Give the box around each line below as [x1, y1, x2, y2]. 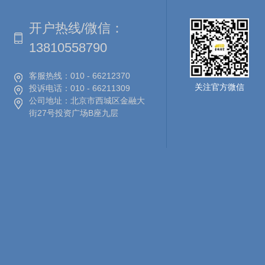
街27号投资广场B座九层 [28, 108, 118, 118]
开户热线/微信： [28, 20, 124, 35]
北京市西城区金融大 [70, 95, 145, 105]
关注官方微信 [195, 82, 245, 92]
